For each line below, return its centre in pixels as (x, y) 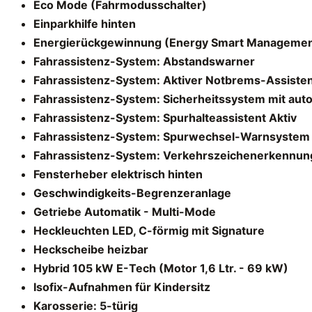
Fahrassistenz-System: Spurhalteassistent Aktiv (165, 117)
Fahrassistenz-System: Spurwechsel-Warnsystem (172, 136)
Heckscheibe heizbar (91, 249)
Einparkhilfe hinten (85, 23)
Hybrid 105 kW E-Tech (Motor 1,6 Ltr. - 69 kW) (161, 268)
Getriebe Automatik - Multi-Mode (125, 211)
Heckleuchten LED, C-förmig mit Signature (149, 230)
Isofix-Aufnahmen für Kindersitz (122, 287)
